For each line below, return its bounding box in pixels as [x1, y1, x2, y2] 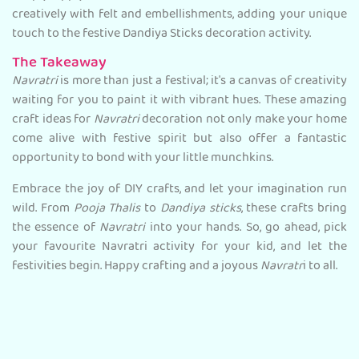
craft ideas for [12, 107, 94, 133]
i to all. [303, 253, 340, 280]
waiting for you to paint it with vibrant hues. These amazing [12, 87, 347, 114]
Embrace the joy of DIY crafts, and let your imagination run [12, 176, 347, 203]
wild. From [12, 196, 74, 222]
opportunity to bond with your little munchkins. [12, 145, 276, 171]
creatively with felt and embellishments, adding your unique [12, 2, 347, 28]
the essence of [12, 215, 100, 241]
